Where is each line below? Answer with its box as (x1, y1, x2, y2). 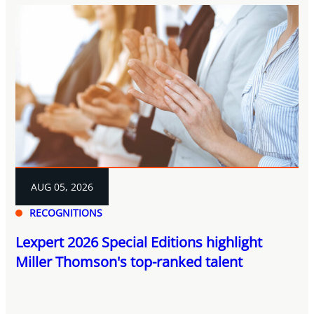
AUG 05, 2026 (31, 179, 94, 193)
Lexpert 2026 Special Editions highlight (15, 232, 263, 252)
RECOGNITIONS (29, 205, 103, 219)
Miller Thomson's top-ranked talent (15, 252, 243, 271)
